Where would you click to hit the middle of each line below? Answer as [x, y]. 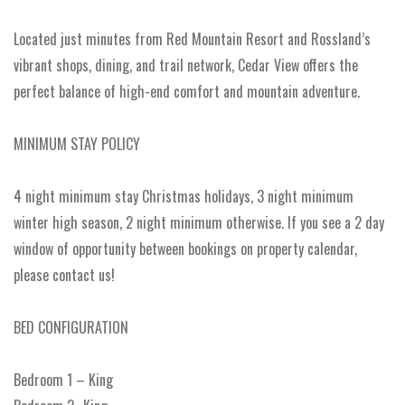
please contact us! [64, 275]
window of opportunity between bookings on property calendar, [185, 249]
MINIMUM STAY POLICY [77, 144]
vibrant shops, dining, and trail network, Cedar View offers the [186, 65]
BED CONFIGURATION [71, 327]
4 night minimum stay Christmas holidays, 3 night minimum [184, 196]
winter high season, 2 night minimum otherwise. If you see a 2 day [199, 222]
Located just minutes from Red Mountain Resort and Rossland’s [192, 39]
